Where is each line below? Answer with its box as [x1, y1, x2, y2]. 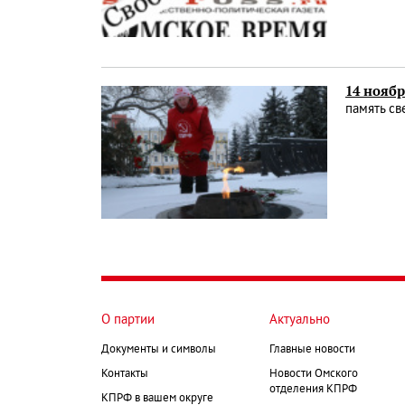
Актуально [269, 313, 330, 326]
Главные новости [269, 344, 355, 355]
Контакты [101, 368, 148, 380]
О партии [101, 313, 155, 326]
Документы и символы [101, 344, 216, 355]
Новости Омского [269, 368, 358, 380]
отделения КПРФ [269, 383, 357, 395]
